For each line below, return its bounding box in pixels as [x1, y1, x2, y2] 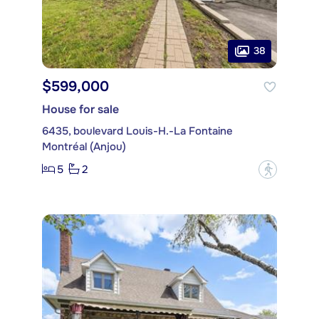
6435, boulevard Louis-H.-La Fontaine [42, 123, 233, 138]
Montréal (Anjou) [42, 139, 126, 154]
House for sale [42, 101, 119, 117]
